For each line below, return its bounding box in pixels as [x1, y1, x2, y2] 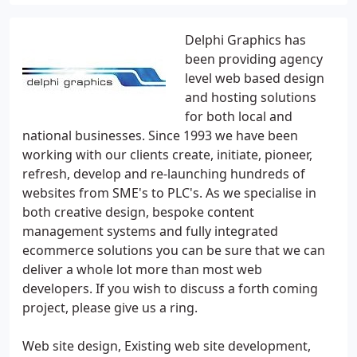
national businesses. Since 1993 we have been [22, 127, 298, 144]
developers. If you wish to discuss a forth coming [22, 280, 318, 297]
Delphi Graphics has [185, 31, 306, 49]
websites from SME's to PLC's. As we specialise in [22, 184, 316, 202]
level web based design [185, 69, 324, 87]
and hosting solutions [185, 88, 316, 106]
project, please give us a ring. [22, 299, 198, 316]
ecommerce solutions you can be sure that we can [22, 241, 325, 259]
